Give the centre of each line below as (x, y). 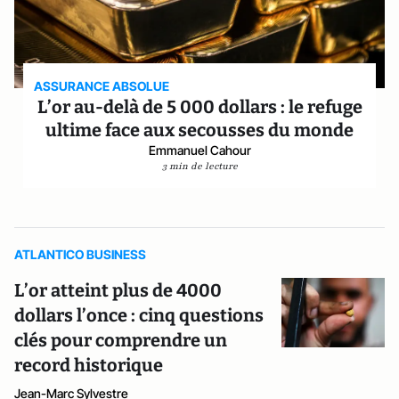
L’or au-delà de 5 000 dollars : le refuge (199, 107)
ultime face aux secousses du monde (199, 130)
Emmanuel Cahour (199, 150)
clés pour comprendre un (121, 340)
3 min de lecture (199, 166)
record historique (89, 365)
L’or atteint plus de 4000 (118, 290)
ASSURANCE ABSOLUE (102, 86)
